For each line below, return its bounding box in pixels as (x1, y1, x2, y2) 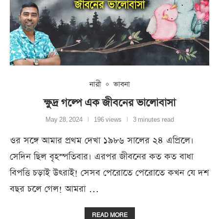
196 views (93, 116, 122, 124)
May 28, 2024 (45, 116, 83, 124)
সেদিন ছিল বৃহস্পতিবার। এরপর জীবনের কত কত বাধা (10, 151, 193, 163)
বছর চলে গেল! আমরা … (10, 183, 99, 196)
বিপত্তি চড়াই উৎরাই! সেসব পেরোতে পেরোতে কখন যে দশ (10, 167, 209, 179)
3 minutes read (132, 116, 174, 124)
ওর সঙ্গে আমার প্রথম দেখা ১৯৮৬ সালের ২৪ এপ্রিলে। (10, 134, 194, 147)
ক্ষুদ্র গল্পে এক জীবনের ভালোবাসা (44, 96, 175, 110)
